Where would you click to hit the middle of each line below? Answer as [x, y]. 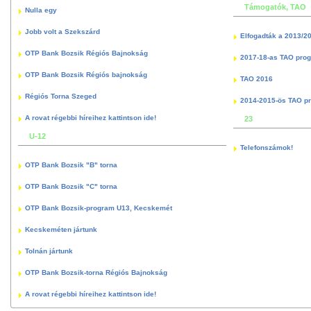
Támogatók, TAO [275, 7]
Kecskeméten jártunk [61, 229]
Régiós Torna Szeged [61, 96]
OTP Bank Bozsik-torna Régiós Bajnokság [96, 272]
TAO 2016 [257, 78]
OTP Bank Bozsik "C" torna [71, 186]
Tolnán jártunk [49, 251]
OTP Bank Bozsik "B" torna [71, 165]
